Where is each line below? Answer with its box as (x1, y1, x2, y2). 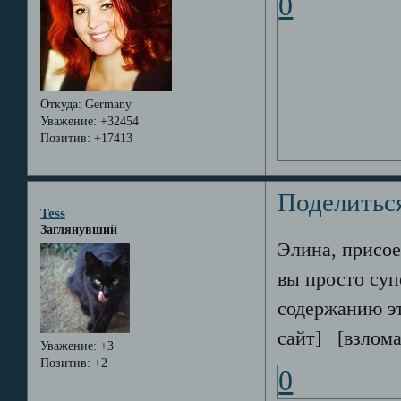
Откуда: (39, 97, 81, 111)
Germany (81, 97, 132, 111)
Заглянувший (39, 223, 117, 237)
